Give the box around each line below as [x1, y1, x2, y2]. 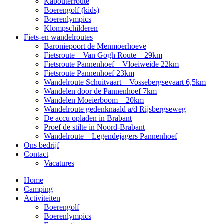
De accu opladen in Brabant [44, 114, 132, 122]
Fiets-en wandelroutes [24, 33, 93, 41]
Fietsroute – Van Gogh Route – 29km [44, 51, 162, 59]
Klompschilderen [44, 24, 98, 32]
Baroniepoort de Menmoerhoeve [44, 42, 146, 50]
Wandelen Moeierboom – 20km [44, 96, 144, 104]
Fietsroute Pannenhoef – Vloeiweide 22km [44, 60, 179, 68]
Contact [24, 150, 48, 158]
